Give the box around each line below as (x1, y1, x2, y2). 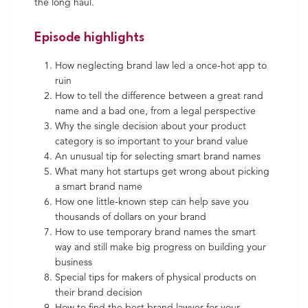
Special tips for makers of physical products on (55, 272, 256, 284)
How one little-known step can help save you (55, 196, 249, 208)
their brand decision (55, 287, 142, 299)
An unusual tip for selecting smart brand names (55, 151, 261, 163)
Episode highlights (34, 32, 144, 45)
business (55, 256, 92, 269)
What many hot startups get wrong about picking (55, 166, 269, 178)
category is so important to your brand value (55, 135, 248, 148)
